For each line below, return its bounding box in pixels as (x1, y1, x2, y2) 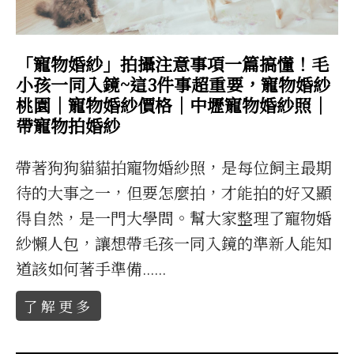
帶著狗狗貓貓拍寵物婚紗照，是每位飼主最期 (16, 156, 333, 179)
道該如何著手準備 (16, 257, 143, 281)
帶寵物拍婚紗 (16, 113, 121, 138)
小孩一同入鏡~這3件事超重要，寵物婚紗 (16, 72, 331, 97)
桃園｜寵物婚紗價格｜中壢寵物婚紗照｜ (16, 92, 330, 118)
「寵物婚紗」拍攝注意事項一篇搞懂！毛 (16, 51, 330, 77)
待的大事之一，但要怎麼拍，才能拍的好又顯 (16, 181, 333, 205)
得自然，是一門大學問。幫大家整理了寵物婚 (16, 206, 333, 230)
